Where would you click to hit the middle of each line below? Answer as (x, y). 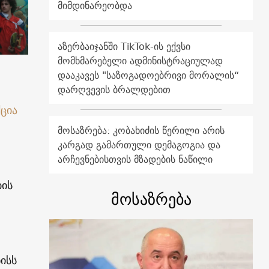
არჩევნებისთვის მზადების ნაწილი (135, 159)
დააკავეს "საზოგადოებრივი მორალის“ (149, 75)
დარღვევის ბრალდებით (114, 90)
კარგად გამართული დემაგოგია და (139, 145)
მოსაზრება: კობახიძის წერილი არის (141, 131)
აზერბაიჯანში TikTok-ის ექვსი (124, 47)
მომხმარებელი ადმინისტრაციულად (141, 61)
